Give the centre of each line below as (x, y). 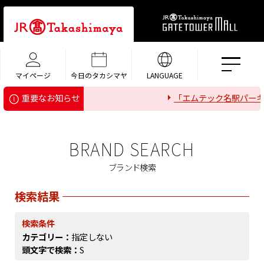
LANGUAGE (165, 75)
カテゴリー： (47, 237)
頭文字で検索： (51, 249)
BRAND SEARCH (132, 149)
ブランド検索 (132, 167)
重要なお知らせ (51, 98)
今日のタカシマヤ (99, 75)
